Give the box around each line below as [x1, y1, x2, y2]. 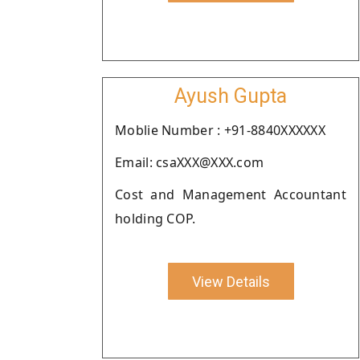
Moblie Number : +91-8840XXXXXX [115, 121, 325, 139]
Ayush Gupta [174, 84, 287, 108]
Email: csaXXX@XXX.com [115, 153, 264, 171]
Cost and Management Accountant [115, 186, 346, 203]
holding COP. [115, 210, 196, 227]
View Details [191, 272, 270, 290]
